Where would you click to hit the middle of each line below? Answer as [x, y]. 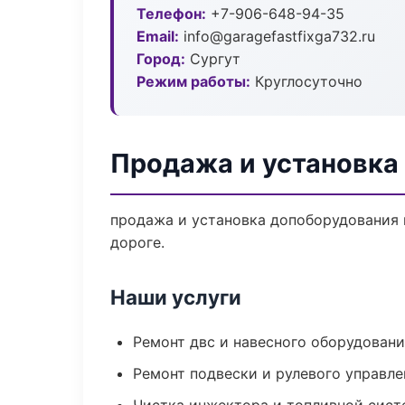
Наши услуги [176, 297]
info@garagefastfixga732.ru [277, 36]
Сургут [213, 59]
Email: [158, 36]
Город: [161, 59]
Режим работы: [193, 81]
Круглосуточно [306, 81]
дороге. [137, 242]
